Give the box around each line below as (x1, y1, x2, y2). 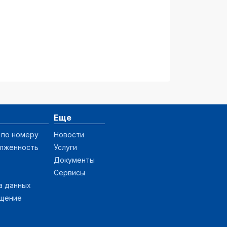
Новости (54, 130, 84, 139)
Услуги (54, 142, 77, 152)
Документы (54, 155, 95, 164)
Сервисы (54, 168, 85, 177)
